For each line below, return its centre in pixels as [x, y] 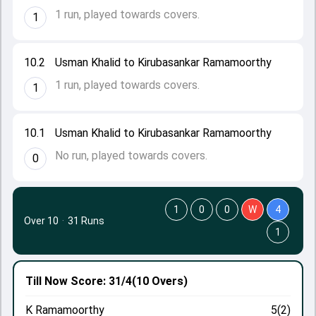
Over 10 [41, 221]
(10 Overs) [160, 281]
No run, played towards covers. [131, 156]
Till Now [47, 281]
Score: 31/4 [100, 281]
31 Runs [86, 221]
